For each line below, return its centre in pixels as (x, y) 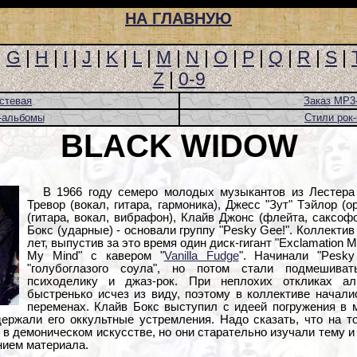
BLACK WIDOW (179, 146)
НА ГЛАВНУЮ (178, 18)
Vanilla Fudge (201, 255)
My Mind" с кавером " (96, 255)
